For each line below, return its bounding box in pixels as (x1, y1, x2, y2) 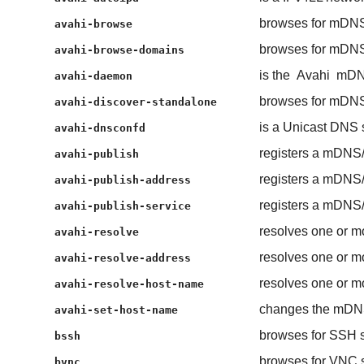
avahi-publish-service (54, 200, 192, 213)
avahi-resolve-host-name (54, 278, 205, 291)
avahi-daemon (54, 70, 133, 83)
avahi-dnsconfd (54, 122, 146, 135)
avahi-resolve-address (54, 252, 192, 265)
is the (258, 68, 293, 83)
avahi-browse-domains (54, 44, 185, 57)
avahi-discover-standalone (54, 96, 218, 109)
